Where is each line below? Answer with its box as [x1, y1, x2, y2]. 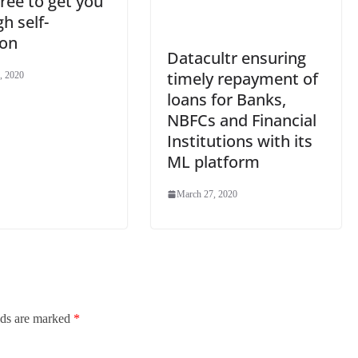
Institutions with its [167, 129, 313, 152]
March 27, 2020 [177, 188, 238, 200]
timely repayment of [167, 67, 319, 89]
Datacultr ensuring [167, 46, 307, 69]
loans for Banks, [167, 88, 287, 110]
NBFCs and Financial [167, 109, 317, 131]
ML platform [167, 150, 261, 173]
